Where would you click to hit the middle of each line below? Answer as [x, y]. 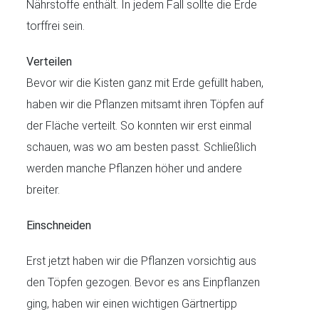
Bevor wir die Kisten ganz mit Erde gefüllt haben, [145, 83]
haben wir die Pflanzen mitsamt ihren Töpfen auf [145, 104]
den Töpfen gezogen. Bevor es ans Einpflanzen [143, 282]
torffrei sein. [56, 26]
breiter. [43, 189]
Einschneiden [59, 225]
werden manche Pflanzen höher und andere [135, 168]
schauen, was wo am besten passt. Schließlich [142, 147]
